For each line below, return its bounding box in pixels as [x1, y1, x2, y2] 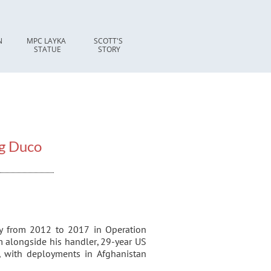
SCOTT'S [93, 35, 123, 46]
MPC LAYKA [27, 35, 66, 46]
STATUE [33, 44, 61, 54]
